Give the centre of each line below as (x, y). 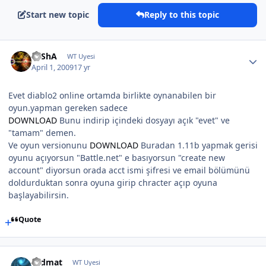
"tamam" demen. (42, 132)
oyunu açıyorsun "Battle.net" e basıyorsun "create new (117, 157)
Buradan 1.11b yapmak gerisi (198, 145)
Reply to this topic (182, 15)
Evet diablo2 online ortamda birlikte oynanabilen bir (112, 95)
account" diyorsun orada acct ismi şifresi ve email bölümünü (129, 170)
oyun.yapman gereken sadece (68, 107)
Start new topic (58, 15)
